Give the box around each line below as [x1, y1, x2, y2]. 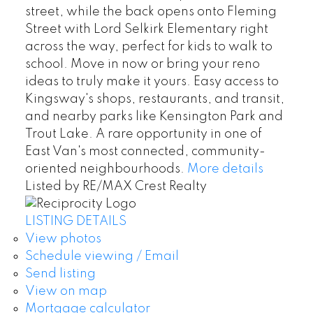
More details [187, 162, 263, 175]
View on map [24, 284, 107, 298]
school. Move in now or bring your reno [24, 57, 260, 71]
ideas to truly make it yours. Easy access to [24, 75, 279, 88]
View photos [24, 232, 101, 245]
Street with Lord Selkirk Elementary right [24, 22, 268, 36]
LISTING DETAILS [24, 214, 126, 228]
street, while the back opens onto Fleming [24, 5, 277, 18]
